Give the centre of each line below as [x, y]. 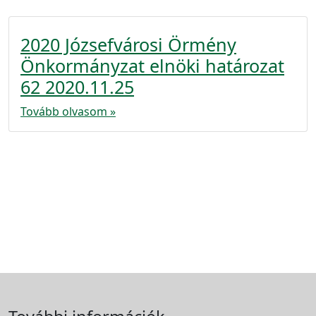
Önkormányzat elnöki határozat [152, 66]
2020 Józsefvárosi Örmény [128, 44]
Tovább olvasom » [68, 111]
